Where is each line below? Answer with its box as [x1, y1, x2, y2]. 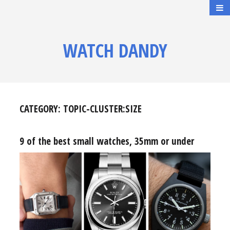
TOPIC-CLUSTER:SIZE [63, 102, 142, 116]
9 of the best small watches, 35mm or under [19, 135, 194, 148]
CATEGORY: [19, 102, 63, 116]
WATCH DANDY [63, 38, 167, 63]
